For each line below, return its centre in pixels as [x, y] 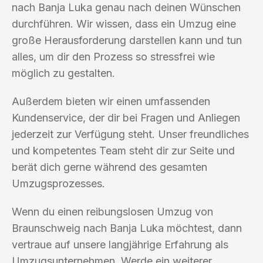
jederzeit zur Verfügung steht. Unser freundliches [130, 134]
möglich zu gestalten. [63, 73]
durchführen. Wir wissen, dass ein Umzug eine [124, 23]
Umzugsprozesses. [58, 183]
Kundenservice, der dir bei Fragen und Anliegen [126, 117]
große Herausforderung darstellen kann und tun [127, 40]
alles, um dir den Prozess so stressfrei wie [113, 56]
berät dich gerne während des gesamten [109, 167]
